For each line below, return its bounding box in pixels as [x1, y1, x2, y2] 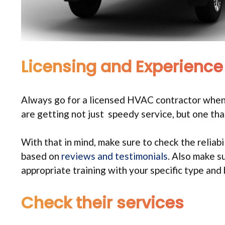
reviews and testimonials [61, 150, 168, 162]
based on [21, 150, 61, 162]
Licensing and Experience [21, 55, 223, 78]
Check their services [21, 191, 184, 214]
